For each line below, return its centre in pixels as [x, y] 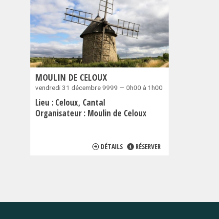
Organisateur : [61, 113]
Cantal [94, 102]
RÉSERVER [148, 146]
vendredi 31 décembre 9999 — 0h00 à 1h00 [99, 88]
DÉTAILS [111, 146]
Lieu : [45, 102]
